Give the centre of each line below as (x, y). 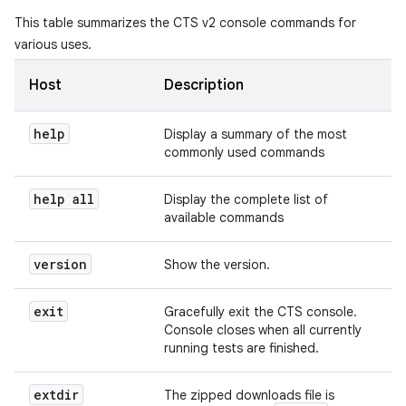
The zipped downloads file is (249, 395)
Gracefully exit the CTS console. (261, 312)
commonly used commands (244, 152)
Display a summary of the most (256, 134)
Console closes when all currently (263, 330)
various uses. (53, 44)
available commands (224, 217)
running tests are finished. (242, 348)
